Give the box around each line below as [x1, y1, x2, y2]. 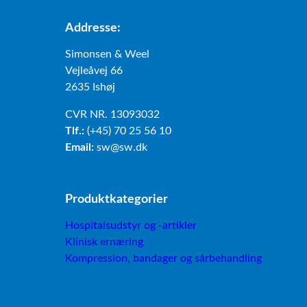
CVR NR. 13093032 [64, 108, 160, 120]
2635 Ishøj [64, 82, 115, 93]
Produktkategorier [64, 193, 168, 206]
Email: [64, 141, 94, 153]
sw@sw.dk [93, 141, 147, 153]
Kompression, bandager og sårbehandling [64, 253, 262, 265]
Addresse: [64, 22, 121, 34]
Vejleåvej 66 [64, 65, 123, 77]
